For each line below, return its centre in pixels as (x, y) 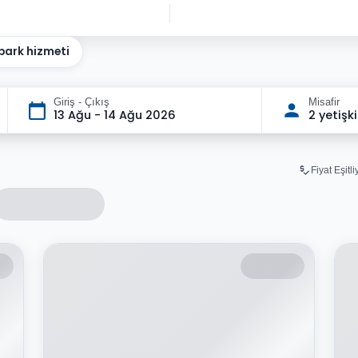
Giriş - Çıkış (81, 102)
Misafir (324, 102)
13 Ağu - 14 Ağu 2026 (114, 115)
